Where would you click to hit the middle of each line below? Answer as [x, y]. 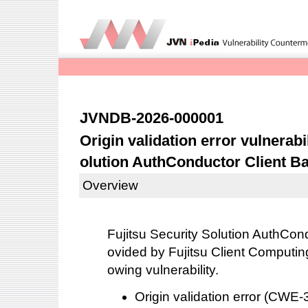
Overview [110, 185]
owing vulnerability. [163, 269]
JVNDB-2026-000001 [152, 118]
